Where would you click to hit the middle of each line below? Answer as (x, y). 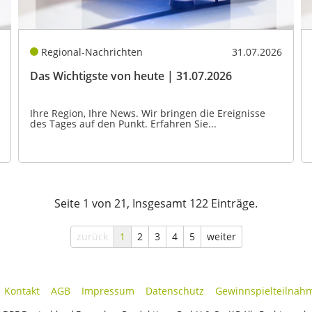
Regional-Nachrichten (92, 52)
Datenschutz (174, 290)
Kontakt (22, 290)
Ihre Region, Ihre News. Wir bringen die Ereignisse (147, 113)
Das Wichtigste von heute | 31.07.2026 (131, 76)
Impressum (108, 290)
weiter (221, 236)
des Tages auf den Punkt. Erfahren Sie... (123, 123)
